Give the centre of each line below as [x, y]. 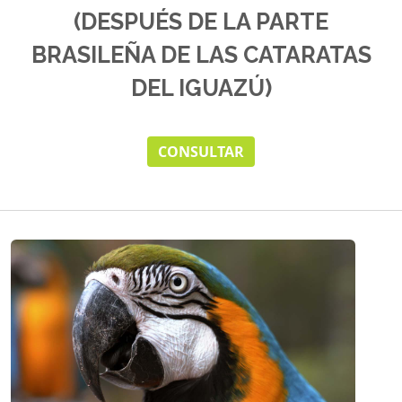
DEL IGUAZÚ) [201, 88]
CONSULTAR [201, 152]
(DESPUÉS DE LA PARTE [201, 22]
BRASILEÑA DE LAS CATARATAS [201, 55]
